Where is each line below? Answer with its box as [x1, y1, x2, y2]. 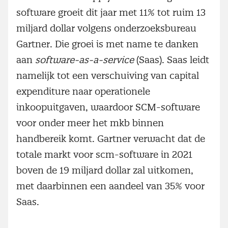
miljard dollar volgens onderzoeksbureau [16, 22, 196, 34]
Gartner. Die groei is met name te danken [16, 38, 198, 50]
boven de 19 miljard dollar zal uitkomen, [16, 164, 193, 176]
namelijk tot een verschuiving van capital [16, 69, 199, 81]
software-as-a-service [35, 53, 134, 66]
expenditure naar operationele [16, 85, 150, 97]
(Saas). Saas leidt [134, 53, 209, 66]
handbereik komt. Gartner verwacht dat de [16, 132, 205, 145]
